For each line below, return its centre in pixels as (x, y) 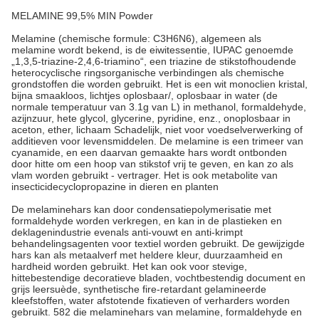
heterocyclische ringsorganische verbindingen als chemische (148, 73)
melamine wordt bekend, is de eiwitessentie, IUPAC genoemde (152, 50)
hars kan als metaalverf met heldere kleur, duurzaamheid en (147, 255)
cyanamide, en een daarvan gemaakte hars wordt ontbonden (149, 152)
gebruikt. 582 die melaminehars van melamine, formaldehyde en (157, 312)
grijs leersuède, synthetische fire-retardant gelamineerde (139, 289)
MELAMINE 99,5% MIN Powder (82, 16)
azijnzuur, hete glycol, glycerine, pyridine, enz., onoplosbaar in (151, 118)
